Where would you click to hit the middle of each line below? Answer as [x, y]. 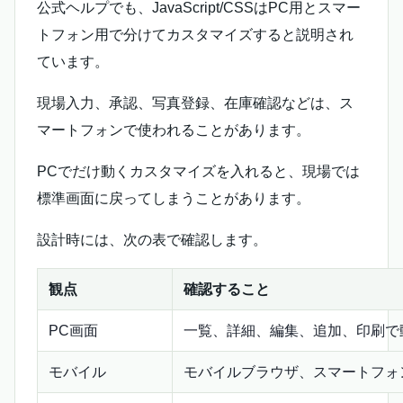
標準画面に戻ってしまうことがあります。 [174, 199]
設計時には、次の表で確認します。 [152, 240]
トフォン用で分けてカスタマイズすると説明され [195, 35]
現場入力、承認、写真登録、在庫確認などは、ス [195, 103]
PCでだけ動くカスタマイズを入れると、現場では [198, 172]
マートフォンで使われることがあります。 [174, 130]
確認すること [227, 290]
